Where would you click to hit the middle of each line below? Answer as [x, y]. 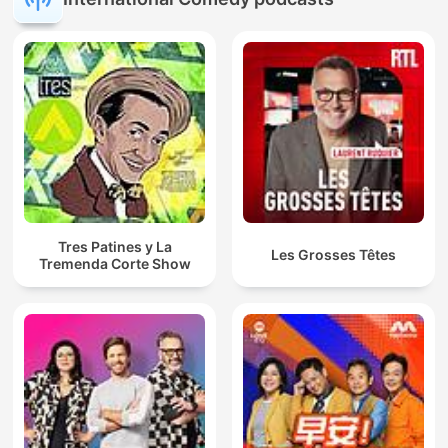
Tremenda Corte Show [114, 263]
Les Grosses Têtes [333, 255]
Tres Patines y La [114, 246]
